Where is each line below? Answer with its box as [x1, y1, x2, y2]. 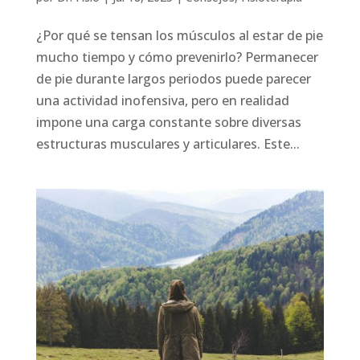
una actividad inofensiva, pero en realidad [35, 91, 289, 109]
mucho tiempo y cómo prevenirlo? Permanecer [35, 47, 318, 66]
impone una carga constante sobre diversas [35, 112, 301, 131]
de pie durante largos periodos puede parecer [35, 69, 311, 88]
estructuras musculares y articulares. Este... [35, 134, 300, 153]
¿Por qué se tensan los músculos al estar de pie [35, 26, 323, 44]
